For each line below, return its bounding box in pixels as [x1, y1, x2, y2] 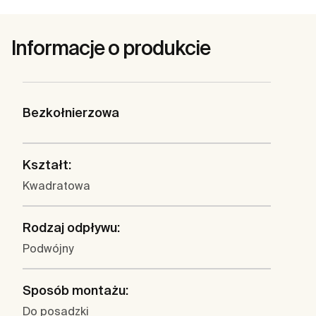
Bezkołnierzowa [23, 105, 119, 121]
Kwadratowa [23, 179, 90, 193]
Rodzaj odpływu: [23, 220, 120, 236]
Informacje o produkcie [11, 37, 210, 59]
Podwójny [23, 242, 73, 255]
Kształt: [23, 157, 71, 173]
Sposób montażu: [23, 283, 128, 298]
